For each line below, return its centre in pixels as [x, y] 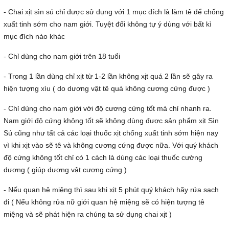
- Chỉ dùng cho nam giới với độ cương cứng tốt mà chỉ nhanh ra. [108, 109]
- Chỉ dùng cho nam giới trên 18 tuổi [62, 56]
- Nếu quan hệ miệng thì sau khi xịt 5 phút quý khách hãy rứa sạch [111, 190]
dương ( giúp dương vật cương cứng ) [65, 170]
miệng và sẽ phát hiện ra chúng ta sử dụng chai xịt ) [88, 214]
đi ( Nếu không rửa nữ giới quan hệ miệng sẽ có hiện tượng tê [104, 202]
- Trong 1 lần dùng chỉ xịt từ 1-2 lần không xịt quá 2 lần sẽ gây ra [108, 76]
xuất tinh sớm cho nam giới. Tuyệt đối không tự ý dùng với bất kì [108, 24]
